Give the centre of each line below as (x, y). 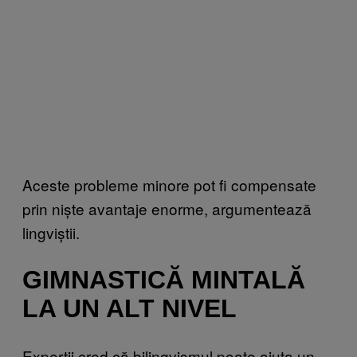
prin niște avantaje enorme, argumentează (167, 208)
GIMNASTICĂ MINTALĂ (164, 280)
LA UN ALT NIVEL (129, 309)
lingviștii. (51, 232)
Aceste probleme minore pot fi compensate (169, 184)
